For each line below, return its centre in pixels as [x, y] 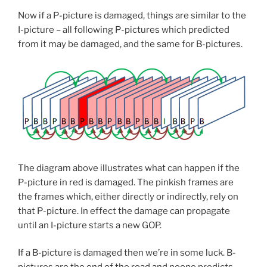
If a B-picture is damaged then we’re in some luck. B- [127, 253]
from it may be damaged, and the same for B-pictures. [130, 44]
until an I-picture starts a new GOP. [90, 225]
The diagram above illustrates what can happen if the [129, 168]
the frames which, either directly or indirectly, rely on [128, 196]
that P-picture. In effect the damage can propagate [124, 211]
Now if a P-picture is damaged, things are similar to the [132, 15]
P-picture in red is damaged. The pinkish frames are [126, 182]
